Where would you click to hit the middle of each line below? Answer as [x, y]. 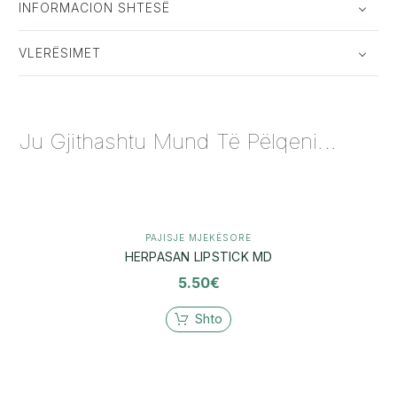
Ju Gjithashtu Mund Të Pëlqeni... [178, 141]
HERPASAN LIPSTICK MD [198, 256]
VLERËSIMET [60, 53]
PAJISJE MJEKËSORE [198, 237]
